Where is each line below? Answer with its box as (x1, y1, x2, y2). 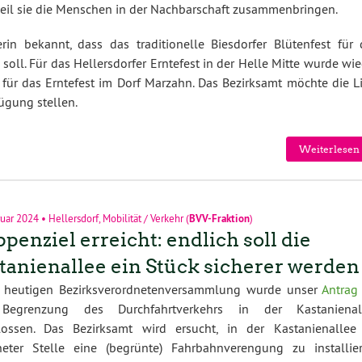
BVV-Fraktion (188, 211, 250, 225)
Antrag (322, 281, 359, 298)
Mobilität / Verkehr (102, 211, 183, 225)
